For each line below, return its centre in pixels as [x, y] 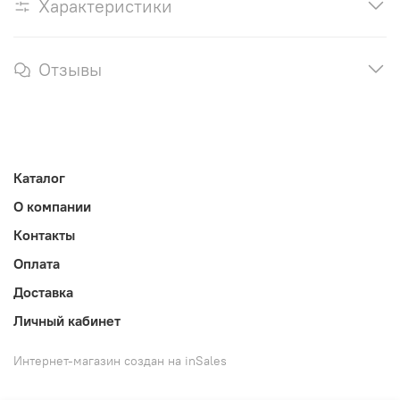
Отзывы [70, 69]
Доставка [43, 292]
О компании [52, 207]
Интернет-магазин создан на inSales [120, 361]
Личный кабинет [67, 321]
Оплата [37, 264]
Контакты [44, 235]
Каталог [39, 178]
